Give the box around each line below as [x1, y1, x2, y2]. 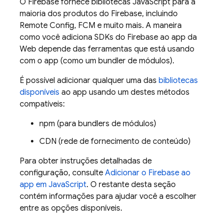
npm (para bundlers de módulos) [39, 119, 156, 129]
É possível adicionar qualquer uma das [20, 76, 159, 85]
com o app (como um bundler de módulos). [20, 56, 174, 66]
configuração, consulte [20, 168, 105, 178]
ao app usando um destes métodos [59, 87, 190, 97]
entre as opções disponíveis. [20, 203, 122, 213]
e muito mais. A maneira [95, 21, 182, 30]
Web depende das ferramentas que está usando [20, 44, 194, 54]
